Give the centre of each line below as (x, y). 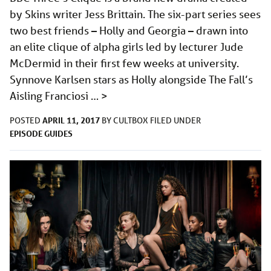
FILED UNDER (175, 121)
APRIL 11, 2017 (71, 120)
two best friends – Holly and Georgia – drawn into (129, 31)
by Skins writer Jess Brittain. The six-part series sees (135, 14)
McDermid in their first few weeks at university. (124, 63)
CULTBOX (132, 121)
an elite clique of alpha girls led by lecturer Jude (126, 47)
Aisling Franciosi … (55, 96)
